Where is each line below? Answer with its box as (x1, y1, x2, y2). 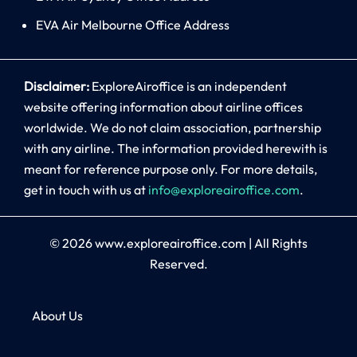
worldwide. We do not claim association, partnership (24, 119, 321, 135)
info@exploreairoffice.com (148, 181, 300, 198)
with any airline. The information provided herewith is (24, 139, 328, 156)
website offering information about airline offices (24, 98, 303, 115)
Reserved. (149, 255, 208, 272)
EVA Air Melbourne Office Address (36, 16, 229, 33)
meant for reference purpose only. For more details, (24, 160, 317, 177)
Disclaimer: (24, 77, 92, 94)
